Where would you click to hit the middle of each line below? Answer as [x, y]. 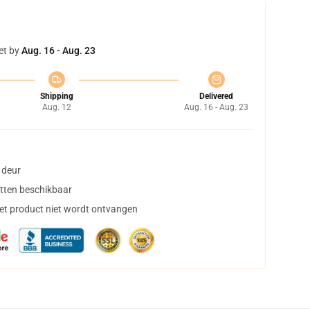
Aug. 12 [56, 107]
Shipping [56, 96]
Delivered [216, 96]
